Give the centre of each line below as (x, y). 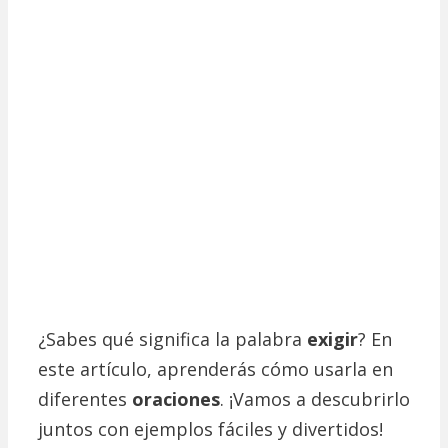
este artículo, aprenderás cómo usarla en (215, 368)
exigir (332, 338)
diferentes (85, 398)
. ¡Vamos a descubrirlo (315, 398)
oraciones (176, 398)
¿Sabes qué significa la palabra (172, 338)
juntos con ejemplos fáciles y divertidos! (210, 428)
